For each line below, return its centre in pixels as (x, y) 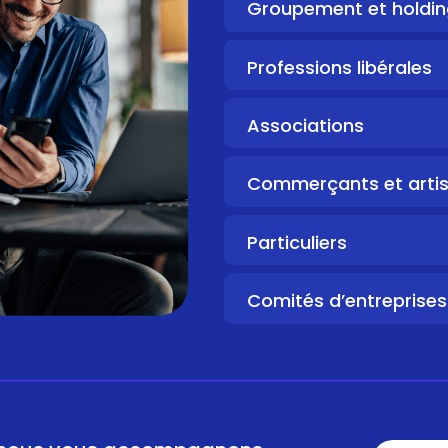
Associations (305, 126)
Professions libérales (339, 67)
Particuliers (296, 242)
